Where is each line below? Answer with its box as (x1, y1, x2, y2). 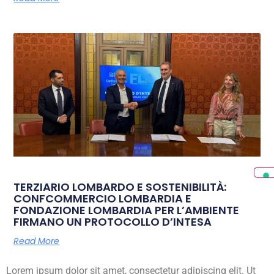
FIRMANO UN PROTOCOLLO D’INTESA (13, 213, 212, 229)
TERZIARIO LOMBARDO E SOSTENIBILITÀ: (13, 179, 227, 194)
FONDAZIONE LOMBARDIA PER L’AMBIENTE (13, 202, 240, 218)
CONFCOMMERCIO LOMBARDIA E (13, 190, 192, 206)
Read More (13, 234, 60, 247)
